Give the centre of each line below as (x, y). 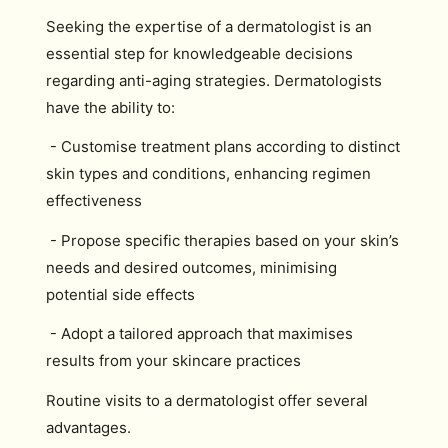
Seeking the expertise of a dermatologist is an (209, 26)
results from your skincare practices (173, 360)
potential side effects (120, 294)
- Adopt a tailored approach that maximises (199, 333)
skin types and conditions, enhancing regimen (208, 173)
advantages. (88, 427)
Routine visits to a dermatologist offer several (207, 400)
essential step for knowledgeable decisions (199, 53)
